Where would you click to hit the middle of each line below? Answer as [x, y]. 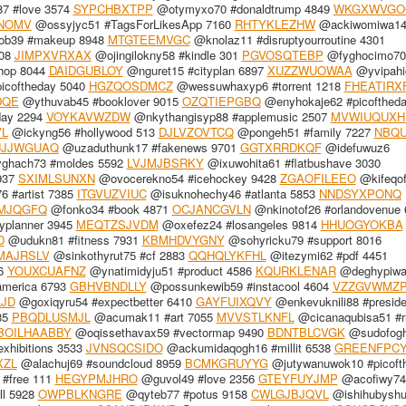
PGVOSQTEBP [282, 54]
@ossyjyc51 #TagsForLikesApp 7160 [133, 24]
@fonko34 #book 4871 [109, 208]
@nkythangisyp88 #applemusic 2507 [230, 116]
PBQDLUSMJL [51, 316]
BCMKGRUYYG [226, 362]
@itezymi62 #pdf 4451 [327, 255]
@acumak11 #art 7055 [153, 316]
